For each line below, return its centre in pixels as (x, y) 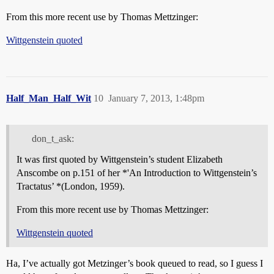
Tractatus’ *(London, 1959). (71, 187)
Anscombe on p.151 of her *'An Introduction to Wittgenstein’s (137, 173)
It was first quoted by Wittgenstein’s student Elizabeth (120, 160)
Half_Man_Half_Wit (49, 98)
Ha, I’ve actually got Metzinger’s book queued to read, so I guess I (135, 264)
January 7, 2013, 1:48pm (156, 98)
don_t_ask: (53, 139)
